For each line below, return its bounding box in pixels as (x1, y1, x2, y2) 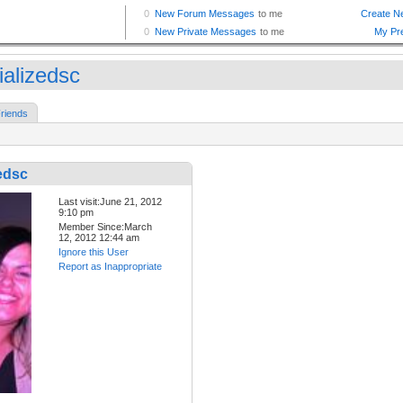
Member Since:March (58, 221, 152, 233)
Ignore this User (58, 246, 129, 258)
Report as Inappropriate (58, 261, 162, 273)
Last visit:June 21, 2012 (58, 196, 162, 208)
